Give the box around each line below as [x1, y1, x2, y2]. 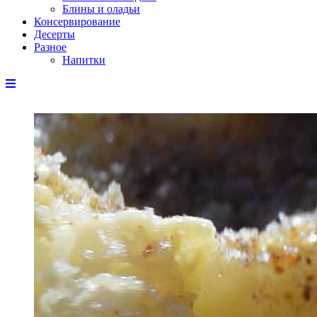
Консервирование [34, 16, 120, 28]
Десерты [34, 28, 75, 40]
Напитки [62, 54, 105, 66]
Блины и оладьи [62, 3, 140, 15]
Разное [34, 41, 67, 53]
